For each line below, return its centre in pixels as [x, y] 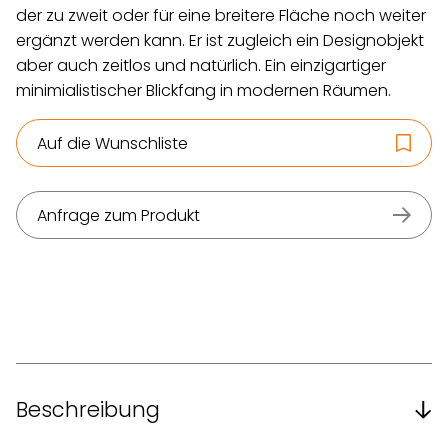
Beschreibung [88, 409]
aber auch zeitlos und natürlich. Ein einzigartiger [201, 65]
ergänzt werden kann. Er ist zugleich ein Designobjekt [220, 40]
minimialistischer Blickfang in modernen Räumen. [203, 90]
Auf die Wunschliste [112, 143]
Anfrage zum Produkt [118, 215]
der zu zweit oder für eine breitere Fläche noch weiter [221, 15]
